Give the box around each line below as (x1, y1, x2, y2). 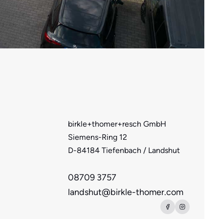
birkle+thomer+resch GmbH (68, 119, 166, 129)
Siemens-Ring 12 (68, 132, 127, 142)
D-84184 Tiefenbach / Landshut (68, 146, 180, 155)
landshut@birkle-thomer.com (68, 187, 183, 197)
